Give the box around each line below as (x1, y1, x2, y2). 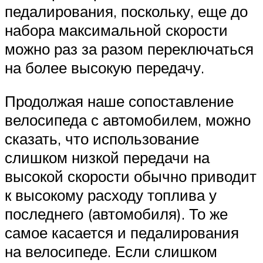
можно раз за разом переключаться (5, 39, 254, 58)
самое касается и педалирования (5, 223, 239, 242)
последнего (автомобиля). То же (5, 204, 228, 224)
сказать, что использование (5, 129, 199, 149)
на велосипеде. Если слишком (5, 242, 217, 261)
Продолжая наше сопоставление (5, 92, 234, 111)
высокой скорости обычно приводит (5, 167, 257, 186)
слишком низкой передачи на (5, 148, 210, 167)
